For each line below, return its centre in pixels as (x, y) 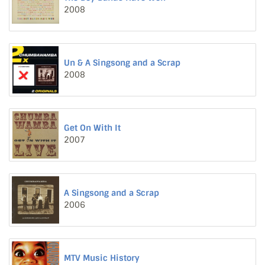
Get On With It (92, 128)
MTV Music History (102, 258)
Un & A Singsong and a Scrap (122, 63)
